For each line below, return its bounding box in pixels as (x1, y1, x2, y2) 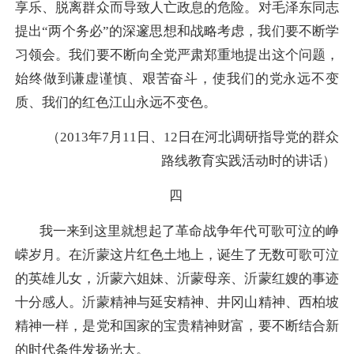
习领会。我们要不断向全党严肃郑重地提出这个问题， (15, 47, 339, 62)
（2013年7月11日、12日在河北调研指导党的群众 (47, 130, 339, 145)
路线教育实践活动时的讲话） (161, 153, 336, 169)
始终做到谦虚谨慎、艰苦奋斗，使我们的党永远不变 (15, 70, 339, 86)
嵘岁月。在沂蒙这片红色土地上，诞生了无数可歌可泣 (15, 247, 339, 262)
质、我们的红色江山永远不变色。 (15, 94, 217, 110)
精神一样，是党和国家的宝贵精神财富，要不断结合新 (15, 318, 339, 333)
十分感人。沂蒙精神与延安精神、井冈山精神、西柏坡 (15, 294, 339, 310)
